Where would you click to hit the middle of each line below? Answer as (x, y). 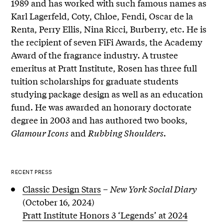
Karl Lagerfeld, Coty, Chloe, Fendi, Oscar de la (102, 15)
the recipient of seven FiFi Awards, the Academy (107, 41)
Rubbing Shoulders (126, 132)
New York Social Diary (153, 188)
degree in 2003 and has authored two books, (99, 119)
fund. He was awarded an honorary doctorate (101, 106)
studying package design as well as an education (107, 93)
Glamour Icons (40, 132)
